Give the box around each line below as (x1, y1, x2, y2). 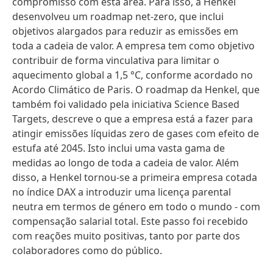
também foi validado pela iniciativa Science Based (12, 97, 239, 111)
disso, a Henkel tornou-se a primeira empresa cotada (12, 171, 257, 184)
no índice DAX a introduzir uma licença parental (12, 185, 231, 199)
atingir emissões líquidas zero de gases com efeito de (12, 127, 259, 140)
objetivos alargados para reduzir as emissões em (12, 24, 238, 38)
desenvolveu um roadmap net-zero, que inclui (12, 10, 224, 23)
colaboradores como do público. (12, 244, 162, 257)
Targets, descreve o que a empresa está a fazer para (12, 112, 253, 126)
